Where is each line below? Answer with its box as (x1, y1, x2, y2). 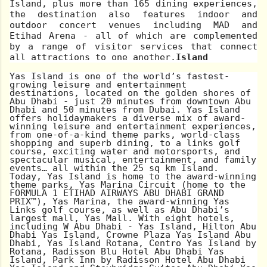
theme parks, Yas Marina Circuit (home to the (10, 179, 246, 191)
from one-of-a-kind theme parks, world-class (10, 129, 240, 141)
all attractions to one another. (10, 52, 176, 63)
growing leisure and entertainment (10, 79, 187, 91)
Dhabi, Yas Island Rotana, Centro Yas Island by (10, 238, 256, 249)
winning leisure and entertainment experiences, (10, 121, 256, 132)
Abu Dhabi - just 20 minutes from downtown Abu (10, 96, 251, 107)
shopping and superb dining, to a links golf (10, 138, 240, 149)
